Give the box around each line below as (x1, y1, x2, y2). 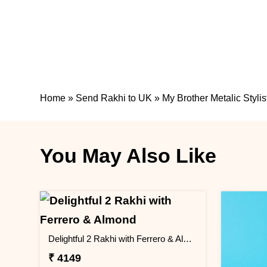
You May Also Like (40, 144, 217, 167)
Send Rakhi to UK (76, 93, 153, 103)
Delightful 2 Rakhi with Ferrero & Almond (183, 234, 193, 244)
